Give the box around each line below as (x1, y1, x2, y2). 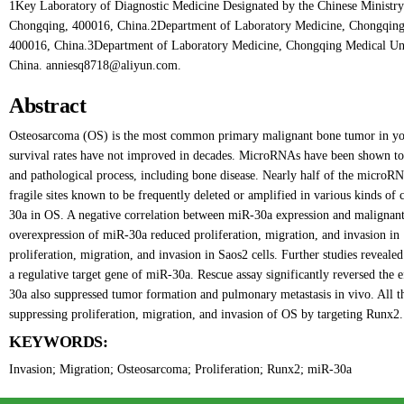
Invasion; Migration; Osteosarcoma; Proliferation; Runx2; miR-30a (9, 363, 352, 376)
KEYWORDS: (9, 333, 108, 351)
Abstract (9, 94, 87, 117)
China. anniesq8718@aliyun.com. (9, 59, 181, 72)
